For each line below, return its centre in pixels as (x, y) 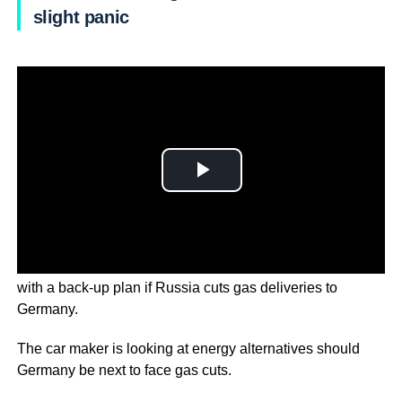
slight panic (81, 17)
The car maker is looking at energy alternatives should (188, 348)
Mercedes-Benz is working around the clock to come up (192, 266)
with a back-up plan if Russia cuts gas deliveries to (177, 287)
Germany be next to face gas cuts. (124, 370)
